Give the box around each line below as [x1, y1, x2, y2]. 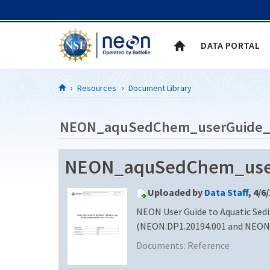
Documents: [136, 239, 187, 251]
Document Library [128, 82, 192, 93]
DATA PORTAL [201, 39, 260, 51]
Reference [187, 239, 230, 251]
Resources [77, 82, 116, 93]
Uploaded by [148, 186, 204, 198]
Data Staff [204, 186, 248, 198]
